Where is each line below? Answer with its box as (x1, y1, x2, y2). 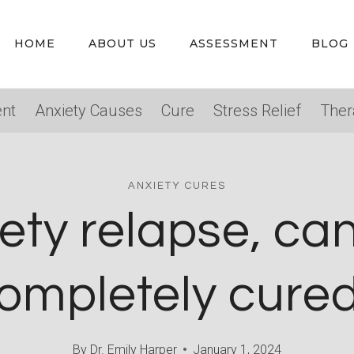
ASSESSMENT (190, 36, 278, 51)
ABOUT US (88, 36, 156, 51)
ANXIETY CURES (128, 180, 226, 192)
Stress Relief (213, 100, 301, 120)
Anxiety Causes (34, 100, 142, 120)
